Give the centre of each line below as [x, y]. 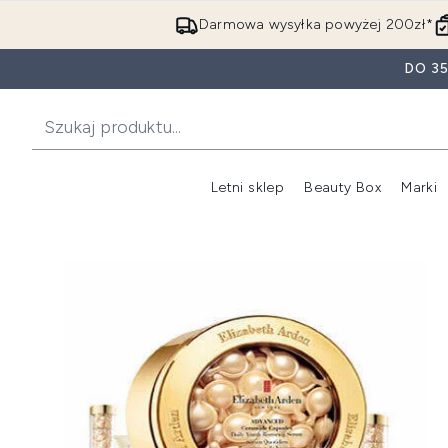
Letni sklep [247, 187]
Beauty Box [343, 187]
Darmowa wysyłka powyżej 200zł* [316, 24]
